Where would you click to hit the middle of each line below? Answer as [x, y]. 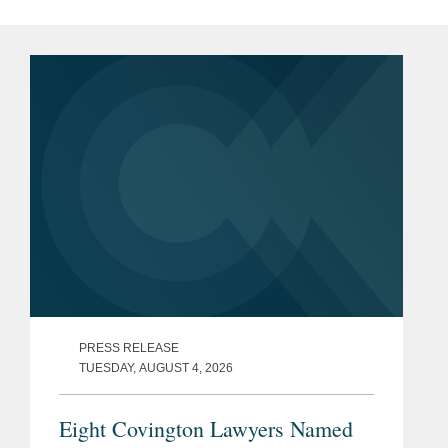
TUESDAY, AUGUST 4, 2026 [156, 368]
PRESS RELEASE [129, 348]
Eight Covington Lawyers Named [206, 429]
